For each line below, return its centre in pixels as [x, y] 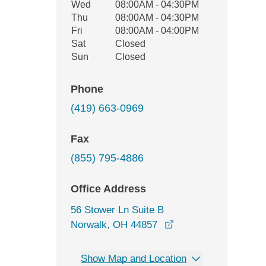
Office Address [108, 189]
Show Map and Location [134, 259]
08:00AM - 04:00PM [157, 31]
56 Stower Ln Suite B [117, 210]
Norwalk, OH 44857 [114, 225]
